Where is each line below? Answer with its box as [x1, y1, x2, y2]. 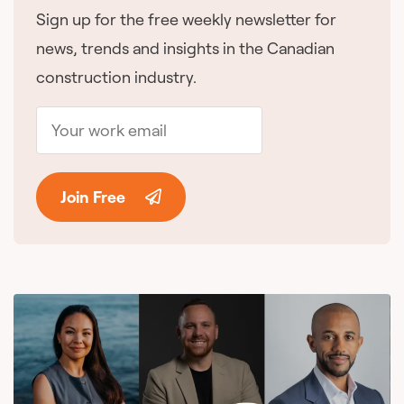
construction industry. [36, 66, 197, 87]
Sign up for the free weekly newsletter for [36, 8, 336, 30]
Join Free [60, 186, 125, 207]
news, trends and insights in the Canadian [36, 37, 335, 59]
